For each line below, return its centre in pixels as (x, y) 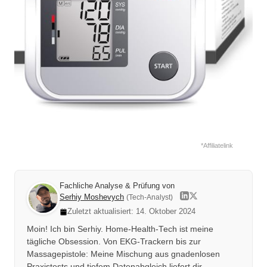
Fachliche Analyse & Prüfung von (117, 185)
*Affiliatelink (217, 145)
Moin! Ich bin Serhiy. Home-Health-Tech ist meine (120, 229)
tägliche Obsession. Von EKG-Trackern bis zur (114, 242)
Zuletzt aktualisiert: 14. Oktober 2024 (131, 212)
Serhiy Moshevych (92, 197)
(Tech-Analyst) (150, 197)
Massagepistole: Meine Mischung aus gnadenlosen (123, 254)
